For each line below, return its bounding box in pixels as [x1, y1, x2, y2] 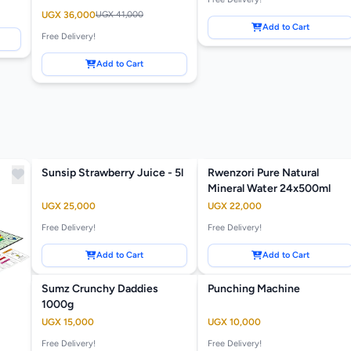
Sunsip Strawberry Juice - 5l [42, 166, 183, 180]
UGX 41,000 [96, 9, 143, 20]
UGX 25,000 [42, 201, 96, 212]
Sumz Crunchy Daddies [42, 282, 158, 296]
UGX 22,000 [208, 201, 262, 212]
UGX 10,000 [208, 317, 261, 328]
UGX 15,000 [42, 317, 94, 328]
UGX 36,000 [42, 9, 96, 21]
